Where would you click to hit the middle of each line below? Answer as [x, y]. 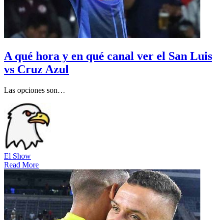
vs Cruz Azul [36, 69]
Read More [21, 165]
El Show [17, 156]
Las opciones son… [35, 90]
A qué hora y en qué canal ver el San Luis [108, 56]
